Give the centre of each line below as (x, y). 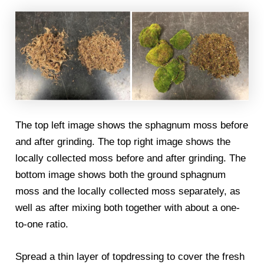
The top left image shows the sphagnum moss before (132, 125)
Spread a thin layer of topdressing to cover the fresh (130, 256)
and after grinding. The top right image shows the (123, 141)
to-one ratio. (42, 224)
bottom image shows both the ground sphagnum (121, 174)
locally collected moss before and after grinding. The (131, 158)
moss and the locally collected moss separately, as (128, 191)
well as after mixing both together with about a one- (128, 207)
